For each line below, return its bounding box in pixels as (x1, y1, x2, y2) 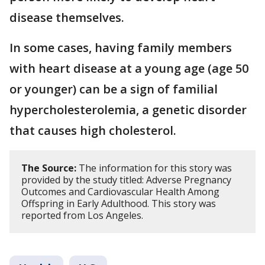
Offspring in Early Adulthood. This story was (21, 196, 216, 210)
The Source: (21, 161, 76, 174)
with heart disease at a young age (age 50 (9, 60, 248, 76)
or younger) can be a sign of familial (9, 80, 218, 97)
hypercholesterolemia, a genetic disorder (9, 101, 247, 118)
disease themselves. (9, 9, 127, 25)
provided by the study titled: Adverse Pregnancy (21, 173, 231, 186)
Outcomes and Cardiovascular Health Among (21, 185, 219, 198)
